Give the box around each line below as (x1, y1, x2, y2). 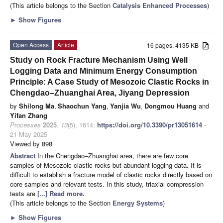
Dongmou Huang (144, 101, 197, 111)
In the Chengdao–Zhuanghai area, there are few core (37, 150, 188, 160)
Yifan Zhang (10, 110, 47, 120)
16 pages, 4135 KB (147, 40, 203, 49)
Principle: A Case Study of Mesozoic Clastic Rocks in (10, 77, 209, 86)
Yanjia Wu (110, 101, 141, 111)
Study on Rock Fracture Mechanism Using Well (10, 55, 188, 64)
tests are (10, 188, 37, 198)
